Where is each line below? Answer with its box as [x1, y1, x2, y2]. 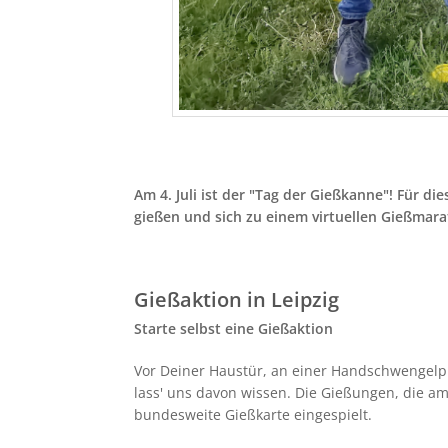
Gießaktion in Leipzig [133, 286, 339, 314]
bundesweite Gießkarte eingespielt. [133, 404, 372, 424]
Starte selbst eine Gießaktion [133, 319, 337, 339]
